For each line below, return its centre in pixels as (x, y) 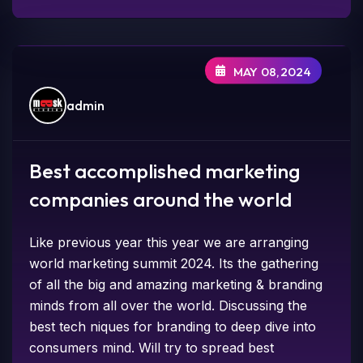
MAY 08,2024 (272, 71)
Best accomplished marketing (165, 171)
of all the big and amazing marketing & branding (176, 285)
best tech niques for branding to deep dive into (173, 327)
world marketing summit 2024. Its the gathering (174, 264)
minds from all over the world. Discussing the (169, 306)
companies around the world (161, 200)
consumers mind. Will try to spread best (152, 348)
